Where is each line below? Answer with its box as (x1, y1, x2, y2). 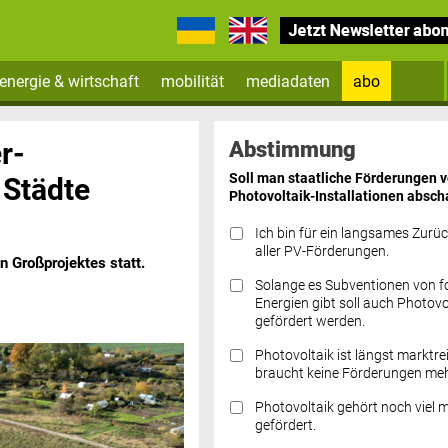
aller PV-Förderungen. (254, 242, 389, 260)
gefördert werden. (254, 312, 365, 330)
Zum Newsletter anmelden (224, 109, 415, 128)
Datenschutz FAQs (223, 291, 354, 311)
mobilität (161, 71, 225, 91)
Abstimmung (228, 135, 356, 162)
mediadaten (246, 71, 331, 91)
